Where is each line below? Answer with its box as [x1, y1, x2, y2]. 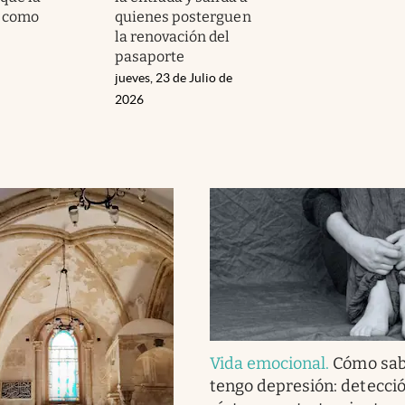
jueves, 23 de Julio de [115, 70, 232, 85]
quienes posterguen [115, 7, 251, 25]
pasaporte [115, 47, 185, 65]
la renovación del [115, 27, 231, 45]
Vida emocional [209, 353, 326, 373]
